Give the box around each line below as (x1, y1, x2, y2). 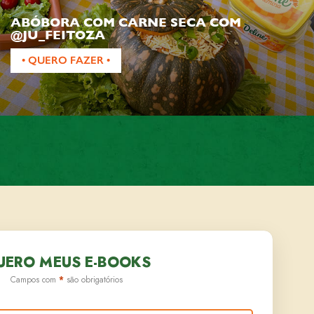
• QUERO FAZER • (22, 53, 110, 67)
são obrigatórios (64, 273, 123, 286)
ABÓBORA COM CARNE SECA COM (11, 14, 241, 29)
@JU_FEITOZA (11, 27, 105, 42)
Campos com (11, 273, 60, 286)
